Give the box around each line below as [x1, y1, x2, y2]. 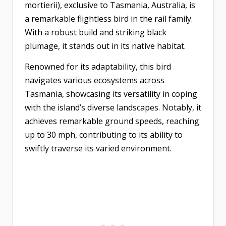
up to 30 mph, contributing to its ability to [25, 129, 183, 141]
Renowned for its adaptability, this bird [25, 61, 171, 73]
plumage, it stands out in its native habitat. [25, 40, 186, 52]
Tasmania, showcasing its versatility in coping [25, 88, 197, 100]
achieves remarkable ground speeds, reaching [25, 116, 199, 127]
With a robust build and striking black [25, 27, 166, 38]
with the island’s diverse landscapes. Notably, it [25, 102, 201, 114]
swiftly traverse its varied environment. [25, 143, 172, 154]
